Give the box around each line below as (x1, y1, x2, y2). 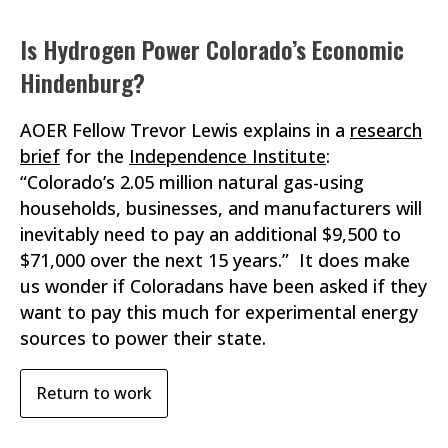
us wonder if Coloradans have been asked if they (20, 273, 427, 298)
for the (65, 143, 124, 168)
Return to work (36, 381, 152, 404)
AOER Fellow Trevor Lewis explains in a (20, 117, 345, 142)
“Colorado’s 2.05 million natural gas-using (20, 169, 364, 194)
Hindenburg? (20, 63, 145, 100)
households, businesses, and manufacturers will (20, 195, 422, 220)
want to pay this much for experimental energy (20, 299, 418, 324)
